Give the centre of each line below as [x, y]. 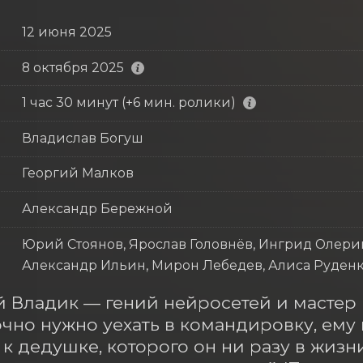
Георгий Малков [77, 173]
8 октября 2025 [73, 67]
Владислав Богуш [82, 138]
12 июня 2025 [66, 32]
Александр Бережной [97, 208]
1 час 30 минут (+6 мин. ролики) [128, 103]
